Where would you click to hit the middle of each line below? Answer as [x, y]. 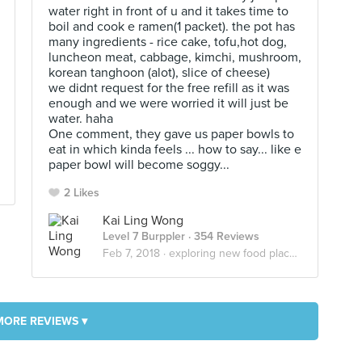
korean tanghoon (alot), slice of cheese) [159, 73]
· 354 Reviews [222, 236]
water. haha [81, 119]
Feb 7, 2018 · [136, 253]
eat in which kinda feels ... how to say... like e [175, 149]
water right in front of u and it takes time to [168, 11]
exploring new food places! [229, 253]
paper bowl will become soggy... [139, 165]
